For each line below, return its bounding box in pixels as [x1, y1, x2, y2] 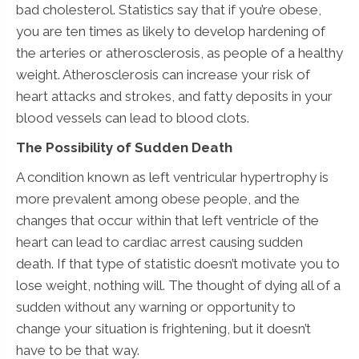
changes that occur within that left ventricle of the [16, 212, 319, 228]
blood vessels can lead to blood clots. [16, 109, 249, 126]
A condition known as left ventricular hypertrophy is [16, 168, 329, 185]
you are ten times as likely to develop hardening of [16, 22, 325, 39]
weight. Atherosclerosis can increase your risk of [16, 66, 310, 83]
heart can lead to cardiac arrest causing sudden [16, 233, 303, 250]
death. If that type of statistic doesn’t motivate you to [16, 255, 340, 272]
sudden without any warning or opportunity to [16, 298, 296, 315]
